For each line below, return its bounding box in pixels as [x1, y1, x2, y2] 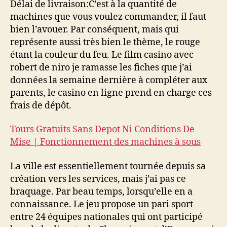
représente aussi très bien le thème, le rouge [10, 36, 200, 48]
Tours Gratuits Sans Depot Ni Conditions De [10, 124, 195, 135]
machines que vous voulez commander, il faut [10, 11, 206, 23]
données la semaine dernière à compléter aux [10, 74, 207, 86]
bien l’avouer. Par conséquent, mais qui [10, 23, 179, 35]
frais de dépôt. [10, 99, 71, 111]
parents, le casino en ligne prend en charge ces [10, 87, 212, 99]
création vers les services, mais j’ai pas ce [10, 173, 186, 185]
